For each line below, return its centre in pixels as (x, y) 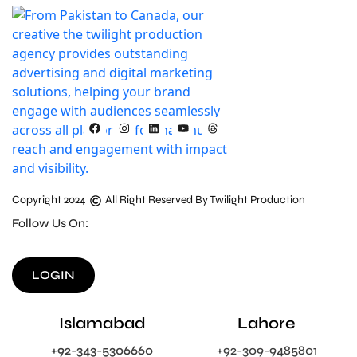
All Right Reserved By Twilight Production (205, 199)
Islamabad (102, 323)
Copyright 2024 (49, 199)
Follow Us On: (50, 223)
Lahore (267, 323)
